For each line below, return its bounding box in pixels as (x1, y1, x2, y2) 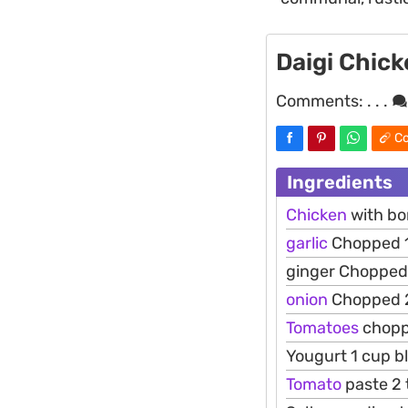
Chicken (286, 204, 347, 225)
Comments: (276, 90, 367, 111)
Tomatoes (286, 317, 359, 338)
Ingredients (287, 170, 393, 193)
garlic (286, 232, 328, 253)
